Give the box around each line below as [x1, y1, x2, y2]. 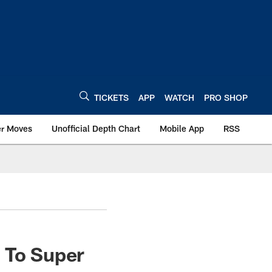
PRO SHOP [204, 92, 248, 103]
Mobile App [160, 123, 204, 134]
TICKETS [94, 92, 129, 103]
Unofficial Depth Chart [52, 123, 140, 134]
